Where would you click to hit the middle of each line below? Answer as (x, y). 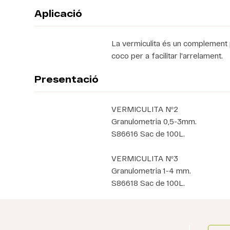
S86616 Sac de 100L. (148, 133)
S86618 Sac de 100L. (148, 183)
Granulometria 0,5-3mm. (154, 121)
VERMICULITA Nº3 (145, 158)
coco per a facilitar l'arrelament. (167, 55)
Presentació (67, 79)
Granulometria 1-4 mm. (151, 170)
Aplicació (59, 13)
